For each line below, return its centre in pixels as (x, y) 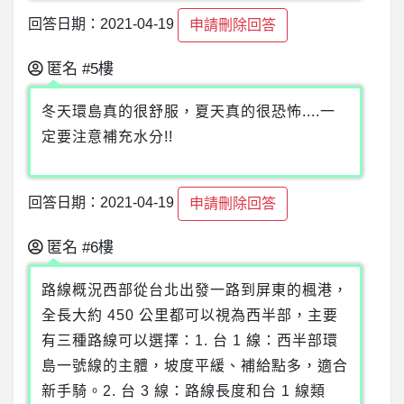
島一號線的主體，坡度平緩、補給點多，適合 (195, 366)
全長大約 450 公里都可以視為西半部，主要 (190, 316)
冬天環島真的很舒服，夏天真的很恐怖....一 (188, 112)
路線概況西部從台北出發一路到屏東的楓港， (195, 290)
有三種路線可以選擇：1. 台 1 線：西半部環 (190, 341)
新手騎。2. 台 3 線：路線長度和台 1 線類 (184, 391)
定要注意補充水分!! (107, 137)
